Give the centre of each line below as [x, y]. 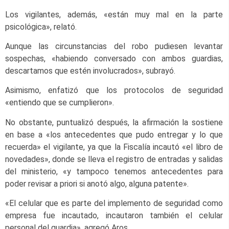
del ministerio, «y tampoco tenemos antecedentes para [114, 171]
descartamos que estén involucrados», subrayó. [90, 71]
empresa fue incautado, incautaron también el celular [114, 216]
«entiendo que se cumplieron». [60, 103]
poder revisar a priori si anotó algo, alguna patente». [97, 184]
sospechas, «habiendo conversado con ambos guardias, [114, 59]
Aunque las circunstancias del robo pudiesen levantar [114, 47]
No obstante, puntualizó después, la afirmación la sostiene [114, 122]
